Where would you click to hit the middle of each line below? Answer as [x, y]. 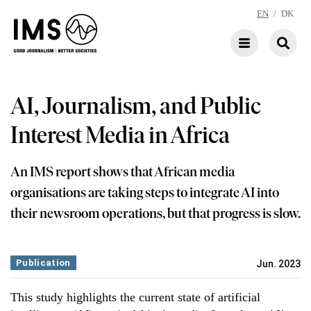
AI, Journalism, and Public [136, 106]
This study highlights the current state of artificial [135, 297]
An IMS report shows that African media [123, 171]
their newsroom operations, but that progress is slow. [155, 213]
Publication [43, 263]
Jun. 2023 [278, 264]
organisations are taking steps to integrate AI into [145, 192]
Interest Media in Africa [120, 135]
